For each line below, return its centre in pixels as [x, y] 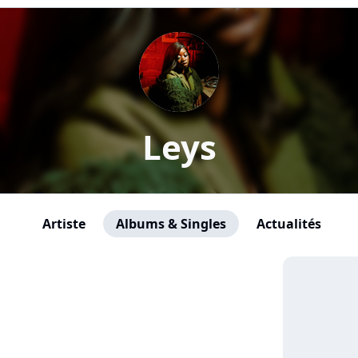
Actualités [288, 224]
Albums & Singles [171, 224]
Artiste [64, 224]
